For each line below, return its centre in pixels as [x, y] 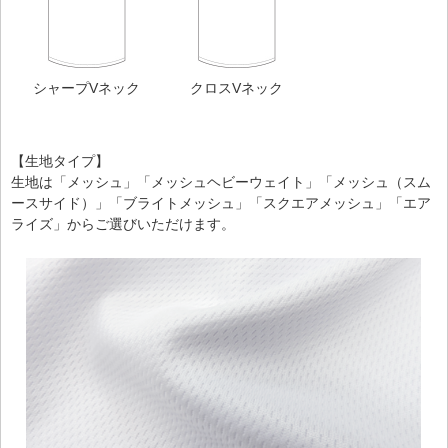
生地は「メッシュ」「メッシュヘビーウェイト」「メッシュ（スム [221, 182]
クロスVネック [236, 88]
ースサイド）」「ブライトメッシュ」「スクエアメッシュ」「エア [221, 203]
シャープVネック [86, 88]
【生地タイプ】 [60, 161]
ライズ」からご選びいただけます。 [123, 224]
